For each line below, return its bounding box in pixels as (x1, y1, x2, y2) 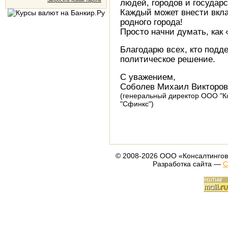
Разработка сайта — (153, 160, 223, 168)
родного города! (120, 17, 183, 26)
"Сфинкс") (120, 100, 154, 108)
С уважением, (120, 72, 176, 81)
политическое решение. (120, 54, 215, 64)
